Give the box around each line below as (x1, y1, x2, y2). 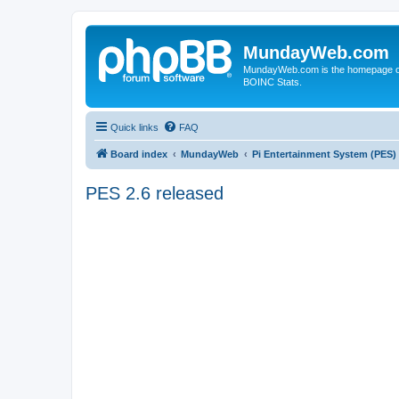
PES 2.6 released (85, 183, 224, 203)
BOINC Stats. (243, 77, 302, 87)
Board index (110, 148, 167, 159)
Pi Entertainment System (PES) (252, 148, 396, 159)
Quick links (110, 121, 159, 133)
